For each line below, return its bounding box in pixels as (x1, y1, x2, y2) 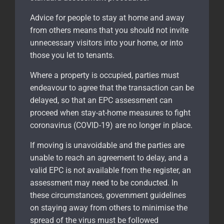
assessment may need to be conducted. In (30, 177, 178, 187)
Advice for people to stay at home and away (30, 12, 184, 22)
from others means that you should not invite (30, 25, 188, 35)
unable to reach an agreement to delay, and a (30, 152, 188, 162)
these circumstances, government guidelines (30, 190, 186, 200)
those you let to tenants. (30, 50, 114, 60)
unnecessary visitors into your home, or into (30, 37, 183, 47)
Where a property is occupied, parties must (30, 70, 179, 80)
